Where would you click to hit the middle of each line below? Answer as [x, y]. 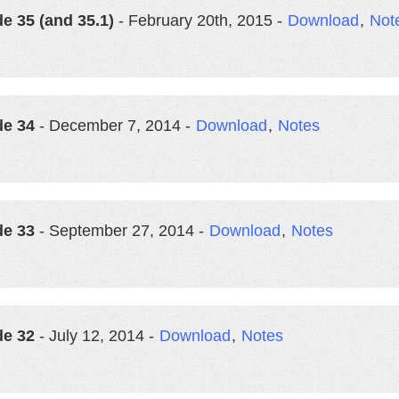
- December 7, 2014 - [115, 126]
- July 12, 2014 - [97, 336]
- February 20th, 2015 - [200, 20]
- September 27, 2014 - [122, 231]
